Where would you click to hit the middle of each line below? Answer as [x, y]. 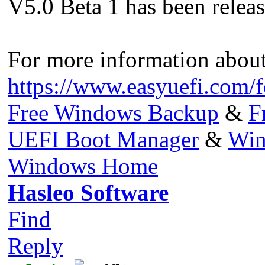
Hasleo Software [88, 192]
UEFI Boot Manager [103, 139]
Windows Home [83, 166]
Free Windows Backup [113, 112]
